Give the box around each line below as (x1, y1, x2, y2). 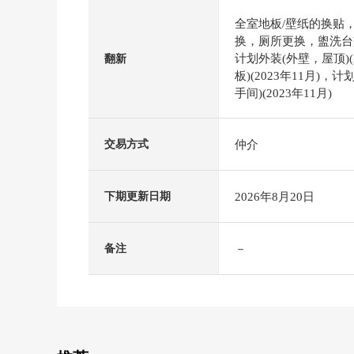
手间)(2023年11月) (235, 87, 332, 100)
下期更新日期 (104, 190, 171, 202)
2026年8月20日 (235, 190, 314, 203)
